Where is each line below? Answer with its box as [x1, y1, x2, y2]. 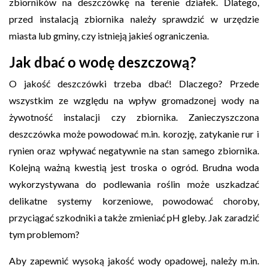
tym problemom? [9, 228, 80, 240]
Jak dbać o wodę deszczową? [9, 53, 196, 71]
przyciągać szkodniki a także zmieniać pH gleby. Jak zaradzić [9, 211, 259, 223]
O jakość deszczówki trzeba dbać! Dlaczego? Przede [9, 77, 259, 89]
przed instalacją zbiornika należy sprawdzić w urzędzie [9, 13, 259, 25]
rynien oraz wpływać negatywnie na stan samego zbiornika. [9, 144, 259, 156]
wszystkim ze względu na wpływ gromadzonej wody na [9, 94, 259, 106]
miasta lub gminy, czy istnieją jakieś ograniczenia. [9, 29, 209, 41]
